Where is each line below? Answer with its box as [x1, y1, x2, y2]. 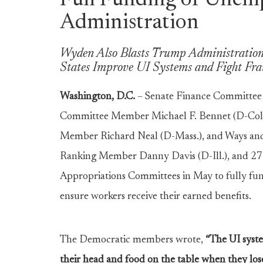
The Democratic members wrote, [60, 235, 205, 245]
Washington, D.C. [60, 92, 135, 102]
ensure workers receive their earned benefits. [60, 191, 251, 202]
